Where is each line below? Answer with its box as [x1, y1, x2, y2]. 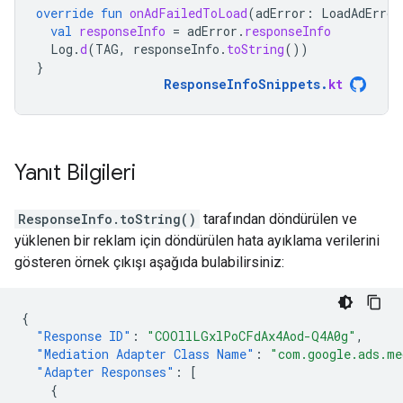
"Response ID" [36, 327, 131, 345]
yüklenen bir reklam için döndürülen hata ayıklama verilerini [14, 232, 380, 249]
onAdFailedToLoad [130, 4, 247, 22]
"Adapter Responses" [36, 363, 175, 381]
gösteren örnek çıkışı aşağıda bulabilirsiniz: [14, 254, 284, 271]
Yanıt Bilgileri [14, 159, 136, 186]
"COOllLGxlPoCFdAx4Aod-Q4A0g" [147, 327, 356, 345]
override [36, 4, 94, 22]
